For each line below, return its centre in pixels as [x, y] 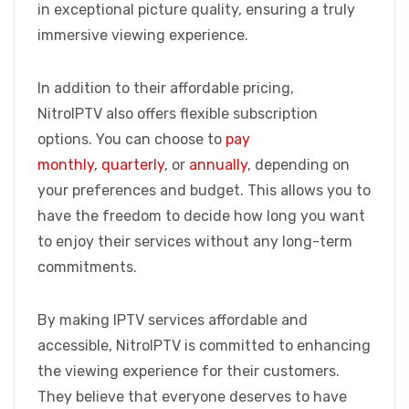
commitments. [87, 267]
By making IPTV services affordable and [173, 320]
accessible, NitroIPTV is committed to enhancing [204, 346]
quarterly [133, 165]
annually [218, 165]
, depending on [299, 165]
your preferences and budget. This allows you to [204, 191]
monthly [66, 165]
